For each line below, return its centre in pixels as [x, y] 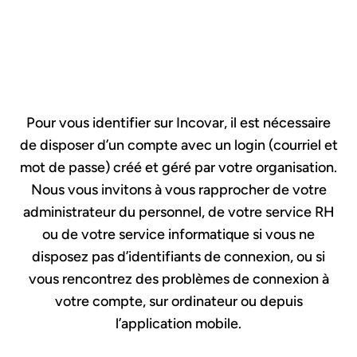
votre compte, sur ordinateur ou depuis [178, 301]
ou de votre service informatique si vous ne [178, 234]
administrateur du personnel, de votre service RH [178, 212]
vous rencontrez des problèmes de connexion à [178, 279]
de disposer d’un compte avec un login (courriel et [178, 145]
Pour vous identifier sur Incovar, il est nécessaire [178, 123]
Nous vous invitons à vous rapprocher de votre [178, 190]
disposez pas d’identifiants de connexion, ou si [178, 257]
